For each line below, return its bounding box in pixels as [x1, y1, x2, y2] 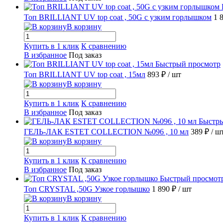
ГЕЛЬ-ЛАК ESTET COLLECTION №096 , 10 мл [24, 127, 189, 136]
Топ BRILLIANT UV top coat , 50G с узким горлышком [24, 12, 212, 21]
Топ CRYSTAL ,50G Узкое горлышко [24, 184, 150, 193]
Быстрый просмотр [155, 59, 221, 68]
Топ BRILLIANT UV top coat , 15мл [24, 70, 145, 79]
